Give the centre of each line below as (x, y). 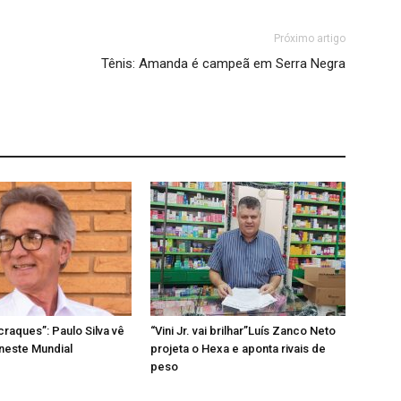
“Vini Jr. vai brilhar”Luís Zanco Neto (243, 331)
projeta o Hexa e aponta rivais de (238, 349)
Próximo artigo (310, 38)
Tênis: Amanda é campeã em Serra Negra (223, 64)
